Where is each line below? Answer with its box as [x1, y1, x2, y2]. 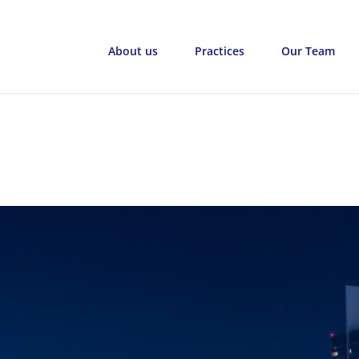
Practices [195, 43, 244, 58]
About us [108, 43, 158, 58]
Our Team [281, 43, 335, 58]
